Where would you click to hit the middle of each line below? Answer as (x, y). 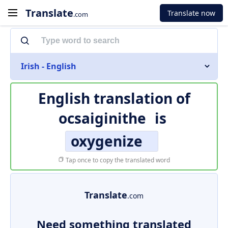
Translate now (191, 13)
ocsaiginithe (102, 118)
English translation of (114, 98)
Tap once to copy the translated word (117, 160)
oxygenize (106, 141)
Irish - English (49, 66)
